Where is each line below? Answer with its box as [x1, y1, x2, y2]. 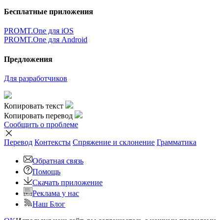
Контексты [34, 137, 71, 146]
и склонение [113, 137, 155, 146]
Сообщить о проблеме [4, 120, 78, 129]
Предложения [4, 55, 53, 63]
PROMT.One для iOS [4, 27, 74, 35]
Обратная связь [32, 156, 83, 165]
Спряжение [73, 137, 113, 146]
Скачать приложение [32, 178, 103, 187]
